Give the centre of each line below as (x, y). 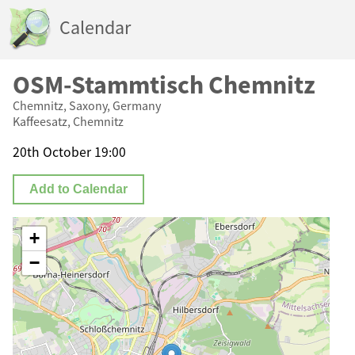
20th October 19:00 (69, 152)
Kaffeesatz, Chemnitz (68, 121)
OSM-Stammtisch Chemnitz (164, 85)
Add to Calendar (79, 189)
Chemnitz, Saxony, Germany (87, 105)
